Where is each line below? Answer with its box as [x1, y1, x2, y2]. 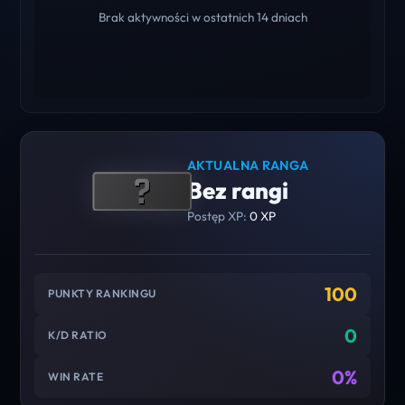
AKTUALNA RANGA [186, 156, 309, 174]
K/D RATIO [48, 328, 108, 343]
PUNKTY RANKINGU [48, 287, 156, 301]
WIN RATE [48, 370, 104, 384]
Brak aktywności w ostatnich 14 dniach [98, 8, 307, 25]
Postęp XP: [186, 207, 250, 224]
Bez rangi [186, 174, 288, 205]
